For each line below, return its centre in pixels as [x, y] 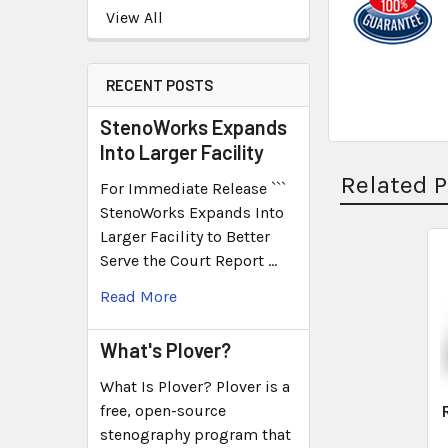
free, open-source [163, 410]
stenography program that [195, 434]
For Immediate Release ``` [193, 188]
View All [134, 17]
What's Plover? [165, 349]
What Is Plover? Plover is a [195, 386]
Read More [138, 296]
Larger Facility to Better [185, 236]
